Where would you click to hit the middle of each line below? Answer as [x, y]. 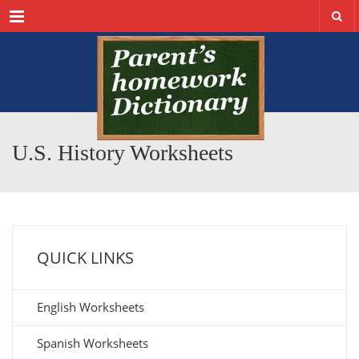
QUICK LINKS [85, 258]
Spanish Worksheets [93, 343]
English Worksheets [91, 307]
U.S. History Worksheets [123, 153]
